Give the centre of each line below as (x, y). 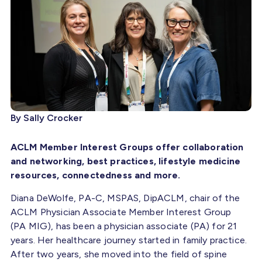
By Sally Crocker (46, 118)
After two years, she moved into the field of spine (119, 254)
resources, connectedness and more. (98, 175)
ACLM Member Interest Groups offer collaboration (127, 147)
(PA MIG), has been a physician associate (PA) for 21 (124, 226)
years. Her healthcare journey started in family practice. (129, 240)
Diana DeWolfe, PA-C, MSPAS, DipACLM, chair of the (125, 198)
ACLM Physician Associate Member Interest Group (121, 212)
